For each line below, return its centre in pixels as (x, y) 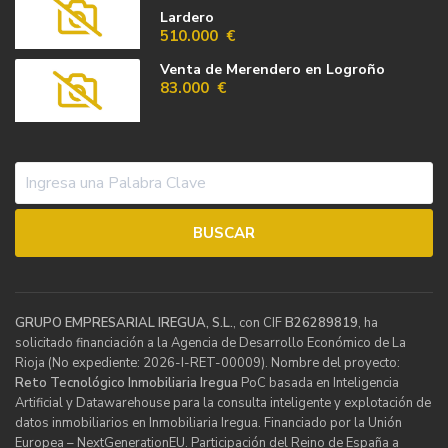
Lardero (187, 17)
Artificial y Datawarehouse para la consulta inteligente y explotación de (223, 403)
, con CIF (259, 323)
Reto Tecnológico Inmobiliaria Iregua (127, 383)
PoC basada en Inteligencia (319, 383)
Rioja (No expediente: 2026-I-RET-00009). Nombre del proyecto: (208, 363)
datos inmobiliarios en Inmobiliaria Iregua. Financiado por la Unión (209, 423)
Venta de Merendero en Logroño (273, 69)
